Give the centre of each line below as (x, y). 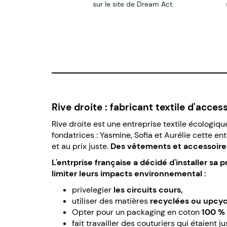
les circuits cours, (147, 190)
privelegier (92, 190)
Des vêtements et (147, 146)
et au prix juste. (80, 146)
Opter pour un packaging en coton (137, 212)
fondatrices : (75, 135)
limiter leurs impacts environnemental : (130, 173)
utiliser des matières (111, 201)
